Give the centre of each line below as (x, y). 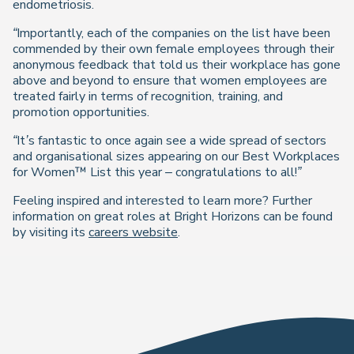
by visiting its (51, 232)
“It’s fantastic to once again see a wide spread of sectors (169, 140)
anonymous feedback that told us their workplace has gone (177, 64)
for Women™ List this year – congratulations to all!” (157, 172)
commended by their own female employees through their (173, 49)
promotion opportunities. (81, 112)
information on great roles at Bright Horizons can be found (173, 216)
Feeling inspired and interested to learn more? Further (162, 200)
